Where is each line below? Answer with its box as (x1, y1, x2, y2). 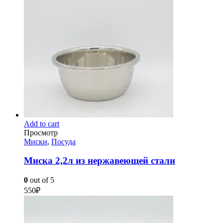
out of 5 (28, 176, 54, 185)
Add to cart (24, 119, 59, 128)
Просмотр (24, 128, 58, 137)
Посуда (51, 137, 76, 146)
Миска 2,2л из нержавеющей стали (24, 155, 175, 166)
